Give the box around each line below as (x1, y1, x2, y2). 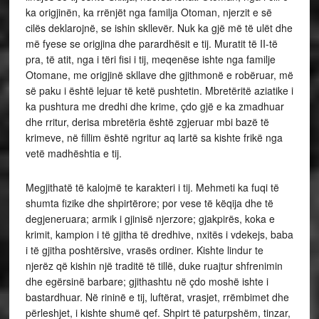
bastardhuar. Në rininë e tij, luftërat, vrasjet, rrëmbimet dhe (25, 289, 289, 304)
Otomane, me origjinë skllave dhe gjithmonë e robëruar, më (25, 67, 293, 82)
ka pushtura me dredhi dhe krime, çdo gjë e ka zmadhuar (25, 98, 284, 113)
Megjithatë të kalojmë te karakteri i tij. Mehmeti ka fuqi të (25, 179, 279, 194)
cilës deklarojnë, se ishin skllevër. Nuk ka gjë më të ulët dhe (25, 20, 293, 35)
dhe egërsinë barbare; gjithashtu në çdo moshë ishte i (25, 273, 268, 288)
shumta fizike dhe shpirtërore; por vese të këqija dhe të (25, 195, 273, 210)
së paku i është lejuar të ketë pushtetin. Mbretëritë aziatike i (25, 83, 293, 98)
